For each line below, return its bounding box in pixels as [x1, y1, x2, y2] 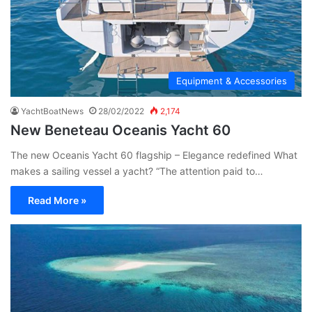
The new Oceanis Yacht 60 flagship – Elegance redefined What [10, 149, 297, 162]
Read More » [28, 194, 86, 207]
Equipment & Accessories [176, 75, 287, 87]
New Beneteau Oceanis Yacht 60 [10, 122, 231, 139]
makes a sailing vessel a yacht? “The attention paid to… [10, 165, 263, 178]
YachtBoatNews [21, 106, 84, 117]
